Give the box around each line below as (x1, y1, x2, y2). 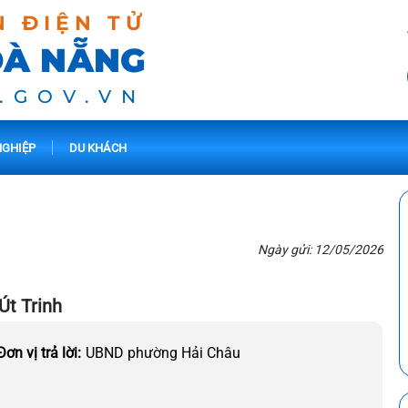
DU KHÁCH (68, 140, 127, 155)
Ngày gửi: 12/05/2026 (258, 242, 383, 257)
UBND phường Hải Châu (85, 344, 241, 362)
